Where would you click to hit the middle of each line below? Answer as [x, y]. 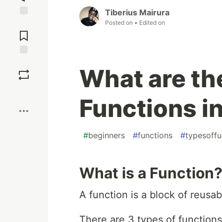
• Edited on [150, 23]
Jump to [24, 23]
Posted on [120, 23]
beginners [107, 136]
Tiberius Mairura [137, 13]
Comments [24, 32]
